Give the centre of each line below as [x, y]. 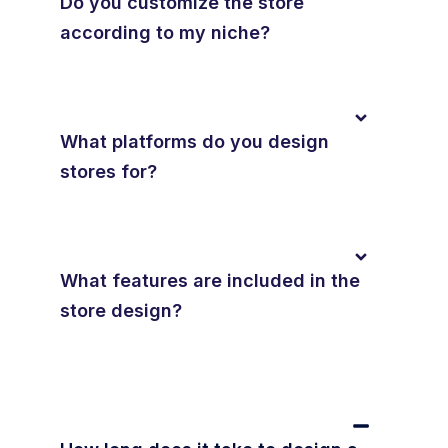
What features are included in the [210, 280]
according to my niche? [165, 32]
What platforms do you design [194, 141]
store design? [121, 310]
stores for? [108, 171]
